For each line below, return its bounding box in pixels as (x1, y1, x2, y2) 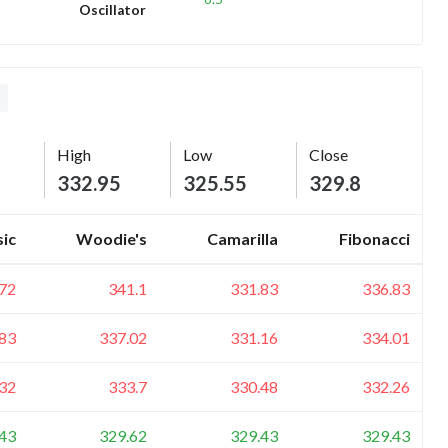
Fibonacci (339, 228, 410, 248)
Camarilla (207, 228, 278, 248)
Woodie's (76, 228, 147, 248)
